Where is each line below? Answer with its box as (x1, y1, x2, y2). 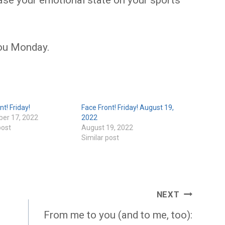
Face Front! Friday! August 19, (81, 103, 174, 112)
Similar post (81, 134, 119, 142)
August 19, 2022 (81, 124, 133, 132)
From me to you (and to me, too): (43, 209, 192, 221)
